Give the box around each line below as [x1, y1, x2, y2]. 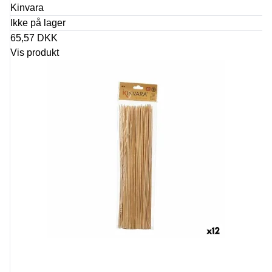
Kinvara [10, 2, 44, 13]
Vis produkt [10, 47, 59, 58]
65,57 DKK [10, 33, 58, 43]
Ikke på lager [10, 18, 66, 28]
